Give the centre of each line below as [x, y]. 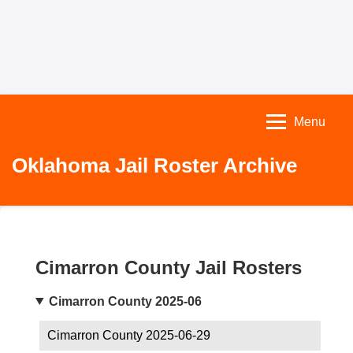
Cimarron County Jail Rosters [169, 267]
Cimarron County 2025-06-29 [129, 335]
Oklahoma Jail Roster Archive [154, 165]
